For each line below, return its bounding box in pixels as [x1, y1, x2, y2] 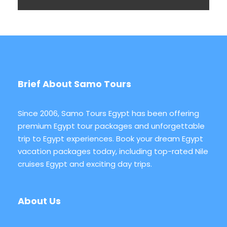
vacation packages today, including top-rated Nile [18, 146, 208, 157]
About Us [18, 195, 61, 207]
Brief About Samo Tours [18, 78, 131, 90]
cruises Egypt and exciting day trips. [18, 159, 152, 169]
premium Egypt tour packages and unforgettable [18, 121, 205, 131]
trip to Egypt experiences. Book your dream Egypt [18, 133, 203, 144]
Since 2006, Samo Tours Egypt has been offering [18, 108, 199, 119]
